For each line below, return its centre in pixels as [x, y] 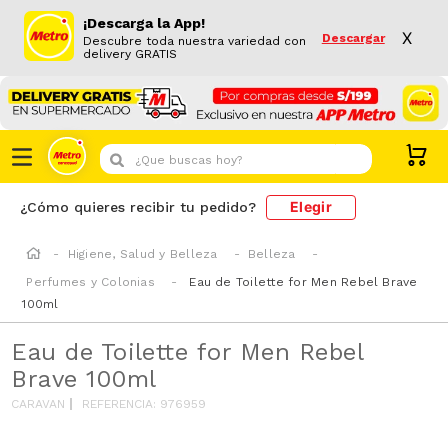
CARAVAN [38, 403]
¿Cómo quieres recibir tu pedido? [138, 207]
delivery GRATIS [130, 54]
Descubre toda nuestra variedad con [195, 41]
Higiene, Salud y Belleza [142, 253]
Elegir [311, 207]
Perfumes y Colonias [90, 281]
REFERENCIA [118, 403]
